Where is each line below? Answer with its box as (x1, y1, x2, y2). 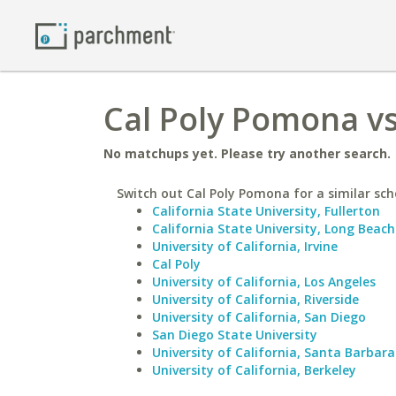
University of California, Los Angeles (152, 273, 376, 290)
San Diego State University (152, 326, 317, 343)
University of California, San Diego (152, 308, 366, 325)
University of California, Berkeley (152, 362, 356, 378)
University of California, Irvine (152, 238, 338, 255)
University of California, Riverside (152, 291, 359, 308)
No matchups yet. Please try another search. (103, 145, 391, 162)
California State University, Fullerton (152, 202, 380, 219)
